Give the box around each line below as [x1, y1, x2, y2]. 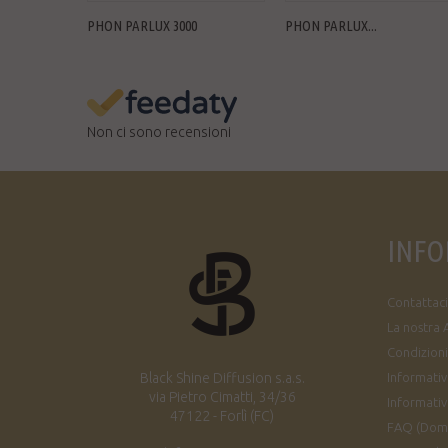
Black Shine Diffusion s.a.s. [139, 370, 305, 386]
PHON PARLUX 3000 [87, 17, 197, 34]
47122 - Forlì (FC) [170, 408, 274, 424]
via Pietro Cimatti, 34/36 [148, 389, 296, 405]
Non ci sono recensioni [87, 124, 231, 140]
